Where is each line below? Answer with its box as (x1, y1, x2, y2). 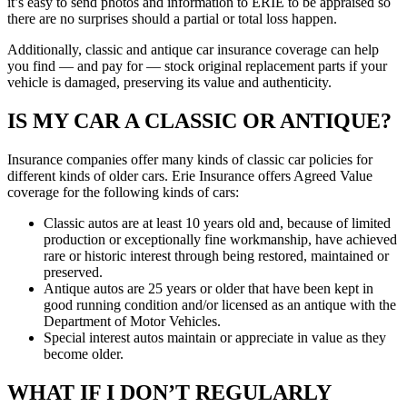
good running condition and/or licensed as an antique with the (44, 297, 396, 313)
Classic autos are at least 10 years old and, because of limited (44, 215, 391, 232)
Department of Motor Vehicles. (44, 313, 221, 330)
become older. (44, 346, 124, 362)
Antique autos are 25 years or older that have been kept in (44, 281, 373, 297)
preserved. (44, 264, 103, 281)
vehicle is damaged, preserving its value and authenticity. (7, 74, 332, 91)
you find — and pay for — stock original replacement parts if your (7, 58, 387, 74)
